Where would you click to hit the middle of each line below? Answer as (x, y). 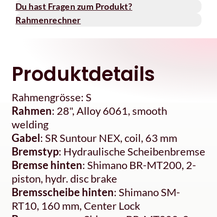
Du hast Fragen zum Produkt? (74, 7)
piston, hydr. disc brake (64, 179)
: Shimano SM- (147, 192)
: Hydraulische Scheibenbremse (132, 152)
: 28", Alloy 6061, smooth (109, 111)
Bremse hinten (47, 165)
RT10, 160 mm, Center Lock (76, 206)
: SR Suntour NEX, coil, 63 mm (109, 138)
